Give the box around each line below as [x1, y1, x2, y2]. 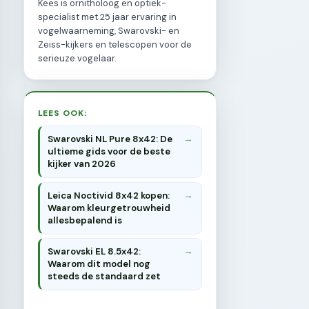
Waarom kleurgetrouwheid [48, 201, 171, 214]
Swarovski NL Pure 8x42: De [48, 133, 173, 146]
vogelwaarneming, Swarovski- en [38, 24, 179, 37]
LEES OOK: [38, 107, 88, 117]
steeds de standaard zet [48, 270, 161, 283]
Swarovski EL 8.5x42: [48, 246, 141, 258]
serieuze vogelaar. [38, 52, 117, 64]
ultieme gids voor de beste [48, 146, 171, 158]
